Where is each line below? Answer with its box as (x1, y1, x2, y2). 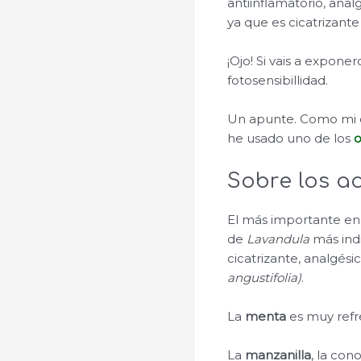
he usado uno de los (227, 131, 355, 147)
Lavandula (247, 231, 313, 247)
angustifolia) (227, 270, 302, 286)
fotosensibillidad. (227, 73, 329, 89)
